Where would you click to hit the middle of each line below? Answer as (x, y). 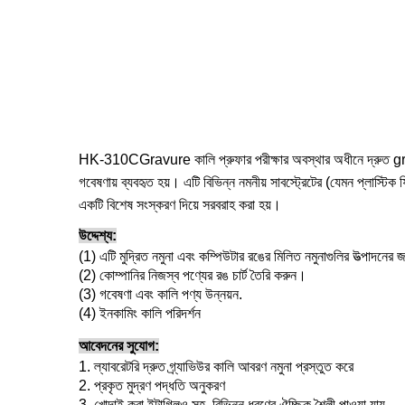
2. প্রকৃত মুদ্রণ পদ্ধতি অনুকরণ (152, 386)
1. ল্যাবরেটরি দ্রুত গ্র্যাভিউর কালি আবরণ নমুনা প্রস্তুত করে (216, 367)
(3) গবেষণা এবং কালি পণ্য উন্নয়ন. (160, 295)
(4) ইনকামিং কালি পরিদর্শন (140, 314)
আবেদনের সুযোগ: (119, 346)
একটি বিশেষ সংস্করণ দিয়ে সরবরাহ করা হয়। (180, 205)
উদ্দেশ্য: (98, 236)
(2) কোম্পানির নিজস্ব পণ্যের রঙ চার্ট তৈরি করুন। (193, 276)
